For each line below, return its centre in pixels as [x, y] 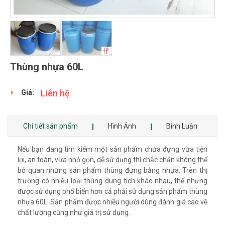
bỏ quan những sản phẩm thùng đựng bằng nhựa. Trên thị [113, 170]
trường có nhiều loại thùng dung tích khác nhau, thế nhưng [113, 181]
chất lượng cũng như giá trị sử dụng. [74, 212]
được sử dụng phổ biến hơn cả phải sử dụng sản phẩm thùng [113, 191]
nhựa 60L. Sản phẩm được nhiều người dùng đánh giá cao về [113, 202]
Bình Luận [182, 126]
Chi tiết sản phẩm [50, 126]
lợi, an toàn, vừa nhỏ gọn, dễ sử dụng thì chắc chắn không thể [113, 159]
